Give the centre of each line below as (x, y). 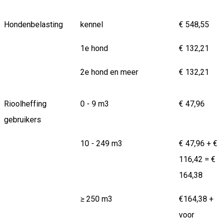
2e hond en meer (109, 72)
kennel (92, 25)
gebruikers (23, 120)
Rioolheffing (25, 104)
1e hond (94, 49)
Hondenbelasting (33, 25)
